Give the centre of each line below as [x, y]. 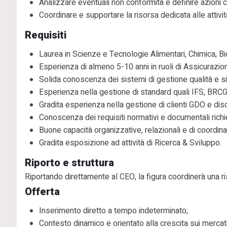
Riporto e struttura [69, 163]
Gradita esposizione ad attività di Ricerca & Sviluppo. [130, 143]
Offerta [42, 192]
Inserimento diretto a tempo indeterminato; [113, 211]
